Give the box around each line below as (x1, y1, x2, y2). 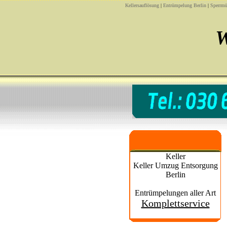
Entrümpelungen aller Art (135, 188, 216, 197)
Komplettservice (141, 198, 210, 209)
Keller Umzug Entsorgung (133, 161, 218, 170)
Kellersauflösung (125, 3, 159, 8)
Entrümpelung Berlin (163, 3, 206, 8)
